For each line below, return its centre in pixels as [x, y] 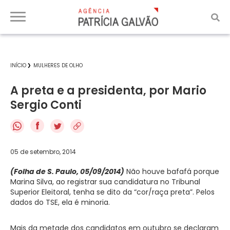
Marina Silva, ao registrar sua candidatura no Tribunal [105, 181]
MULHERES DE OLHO [58, 65]
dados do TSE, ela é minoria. [60, 202]
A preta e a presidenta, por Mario [108, 91]
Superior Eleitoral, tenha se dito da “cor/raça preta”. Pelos [112, 192]
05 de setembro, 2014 [43, 151]
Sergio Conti [46, 105]
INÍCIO [18, 65]
